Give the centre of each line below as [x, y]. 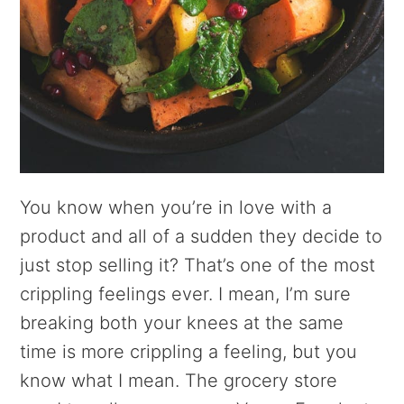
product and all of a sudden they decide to [202, 236]
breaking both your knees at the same [182, 322]
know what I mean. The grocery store [179, 380]
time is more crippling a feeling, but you [189, 351]
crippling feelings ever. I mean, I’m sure [186, 294]
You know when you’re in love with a [176, 207]
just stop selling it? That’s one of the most [198, 265]
